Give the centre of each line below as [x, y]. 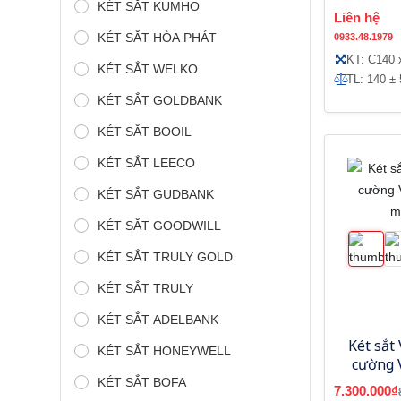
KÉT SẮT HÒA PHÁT [157, 37]
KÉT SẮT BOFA [142, 382]
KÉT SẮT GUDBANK [156, 194]
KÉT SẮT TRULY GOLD [165, 256]
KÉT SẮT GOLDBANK [160, 100]
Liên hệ [357, 17]
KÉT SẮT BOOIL [145, 131]
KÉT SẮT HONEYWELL [164, 350]
